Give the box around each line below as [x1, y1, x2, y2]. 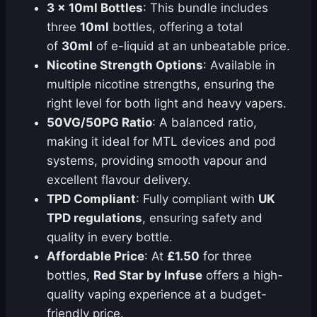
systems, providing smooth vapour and [47, 154, 267, 168]
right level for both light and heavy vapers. [47, 96, 287, 111]
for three [200, 249, 252, 264]
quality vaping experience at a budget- [47, 287, 267, 302]
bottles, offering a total [109, 20, 243, 35]
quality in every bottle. [47, 230, 173, 245]
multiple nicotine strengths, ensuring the [47, 77, 275, 92]
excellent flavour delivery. [47, 173, 191, 188]
